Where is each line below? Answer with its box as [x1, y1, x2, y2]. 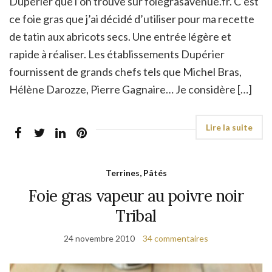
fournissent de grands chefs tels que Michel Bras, [9, 65, 242, 79]
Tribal [115, 206, 157, 226]
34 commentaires [143, 233, 208, 244]
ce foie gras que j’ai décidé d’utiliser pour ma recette [9, 12, 254, 26]
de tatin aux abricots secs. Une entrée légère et [9, 30, 231, 44]
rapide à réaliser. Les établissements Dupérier [9, 47, 225, 61]
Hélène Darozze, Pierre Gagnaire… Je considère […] [9, 83, 252, 97]
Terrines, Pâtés [105, 168, 167, 178]
